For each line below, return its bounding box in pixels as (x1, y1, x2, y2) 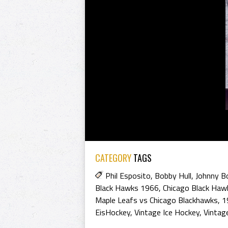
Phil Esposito (105, 169, 151, 182)
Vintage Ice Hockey (134, 206, 199, 218)
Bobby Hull (155, 169, 191, 182)
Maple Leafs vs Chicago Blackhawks (95, 194, 218, 206)
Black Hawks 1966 (95, 182, 159, 194)
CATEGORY (95, 151, 131, 164)
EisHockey (95, 206, 130, 218)
